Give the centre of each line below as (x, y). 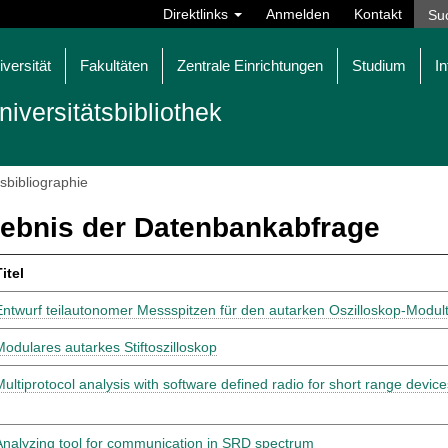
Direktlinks (197, 14)
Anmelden (298, 14)
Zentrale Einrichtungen (250, 65)
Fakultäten (114, 65)
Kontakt (378, 14)
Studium (379, 65)
